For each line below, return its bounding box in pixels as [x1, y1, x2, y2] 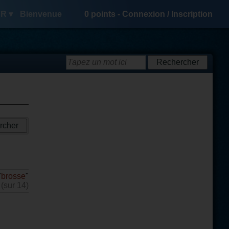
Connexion [122, 10, 165, 18]
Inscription [171, 10, 213, 18]
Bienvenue [20, 10, 62, 18]
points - [89, 10, 122, 18]
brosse [1, 172, 26, 180]
